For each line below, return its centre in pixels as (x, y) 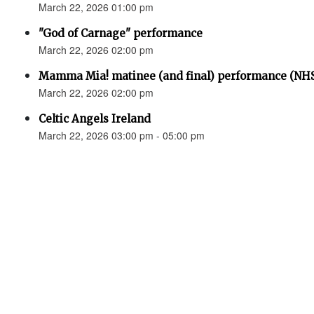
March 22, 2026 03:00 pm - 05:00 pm (122, 135)
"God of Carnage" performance (121, 33)
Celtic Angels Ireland (95, 119)
